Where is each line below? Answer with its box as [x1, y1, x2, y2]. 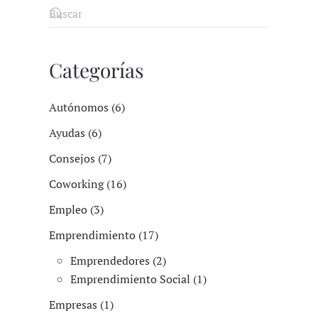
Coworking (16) [49, 176, 127, 192]
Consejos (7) [49, 150, 112, 167]
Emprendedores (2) [70, 253, 167, 269]
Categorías [49, 57, 145, 84]
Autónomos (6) [49, 99, 126, 116]
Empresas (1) [49, 297, 114, 313]
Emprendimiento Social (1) [70, 271, 207, 287]
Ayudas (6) [49, 125, 102, 141]
